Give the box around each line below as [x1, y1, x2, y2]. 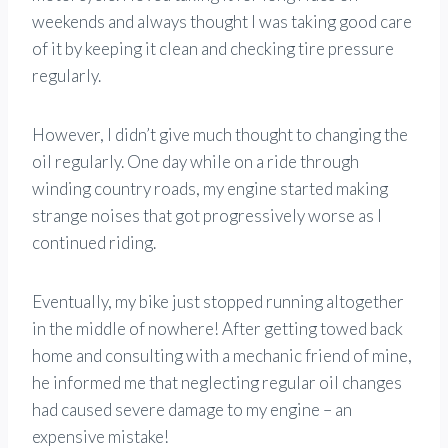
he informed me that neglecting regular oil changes [32, 372, 402, 394]
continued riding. [32, 232, 156, 254]
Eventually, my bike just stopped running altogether [32, 291, 404, 313]
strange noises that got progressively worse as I [32, 205, 382, 227]
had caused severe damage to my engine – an [32, 399, 352, 421]
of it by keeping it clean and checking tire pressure [32, 38, 394, 60]
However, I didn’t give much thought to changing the [32, 124, 408, 146]
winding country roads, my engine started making [32, 178, 388, 200]
